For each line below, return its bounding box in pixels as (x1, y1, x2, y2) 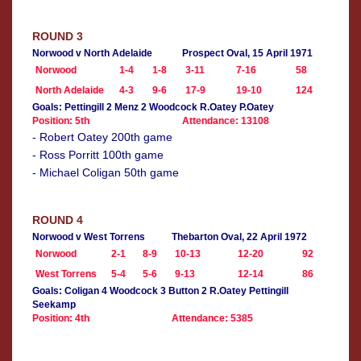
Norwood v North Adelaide (32, 48, 152, 60)
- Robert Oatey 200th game (32, 131, 172, 144)
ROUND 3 (32, 30, 83, 44)
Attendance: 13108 (182, 115, 269, 127)
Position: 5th (32, 115, 89, 127)
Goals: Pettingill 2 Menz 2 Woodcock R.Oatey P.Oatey (32, 102, 274, 114)
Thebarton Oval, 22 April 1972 (172, 231, 307, 243)
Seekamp (32, 299, 76, 311)
